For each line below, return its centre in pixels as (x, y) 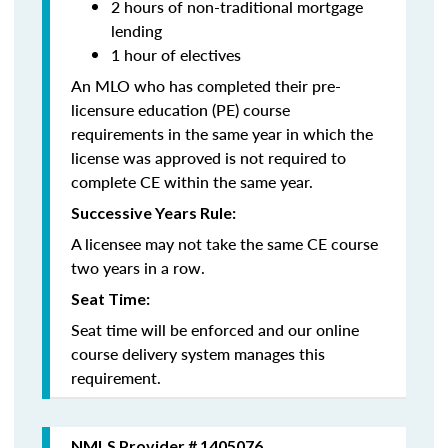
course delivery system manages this (198, 353)
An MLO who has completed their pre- (206, 85)
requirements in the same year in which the (222, 133)
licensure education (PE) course (180, 109)
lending (136, 30)
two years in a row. (138, 267)
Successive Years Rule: (153, 212)
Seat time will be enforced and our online (215, 329)
